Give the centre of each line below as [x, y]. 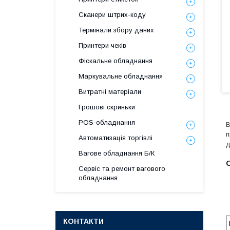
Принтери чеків [102, 45]
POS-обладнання [107, 122]
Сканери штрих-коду [112, 15]
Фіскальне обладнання [116, 61]
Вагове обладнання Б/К [117, 153]
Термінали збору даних [116, 30]
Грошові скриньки [107, 107]
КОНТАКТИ [83, 221]
